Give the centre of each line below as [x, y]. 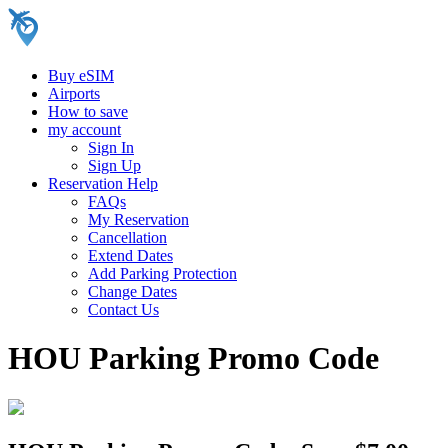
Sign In [111, 147]
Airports [74, 93]
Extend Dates [130, 255]
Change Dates [132, 291]
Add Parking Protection [162, 273]
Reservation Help [103, 183]
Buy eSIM [81, 75]
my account [84, 129]
